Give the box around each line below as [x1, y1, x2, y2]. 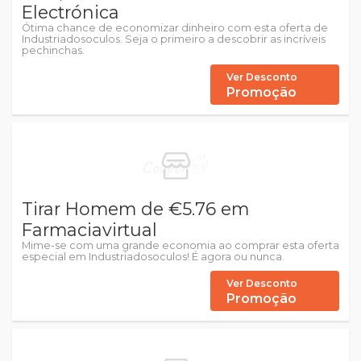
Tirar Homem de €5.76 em [22, 198, 249, 219]
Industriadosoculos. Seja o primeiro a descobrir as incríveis [22, 33, 326, 45]
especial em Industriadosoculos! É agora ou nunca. [22, 251, 284, 263]
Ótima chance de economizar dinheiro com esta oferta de [22, 22, 328, 34]
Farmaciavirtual [22, 219, 157, 240]
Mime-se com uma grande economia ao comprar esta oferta [22, 239, 339, 251]
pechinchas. [22, 44, 85, 56]
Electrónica [22, 2, 119, 23]
